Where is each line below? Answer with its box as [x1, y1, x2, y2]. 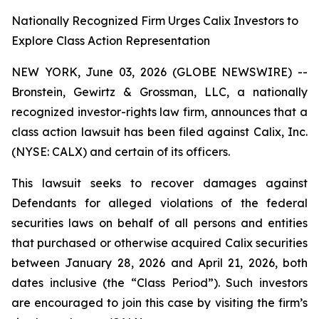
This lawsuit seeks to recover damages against [11, 176, 308, 190]
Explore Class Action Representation [11, 33, 210, 48]
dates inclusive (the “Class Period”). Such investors [11, 276, 308, 290]
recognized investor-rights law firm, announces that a [11, 105, 308, 119]
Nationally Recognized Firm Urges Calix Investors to [11, 14, 298, 28]
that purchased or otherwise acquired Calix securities [11, 236, 308, 250]
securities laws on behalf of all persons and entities [11, 216, 308, 230]
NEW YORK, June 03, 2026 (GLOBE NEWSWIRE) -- [11, 65, 308, 79]
